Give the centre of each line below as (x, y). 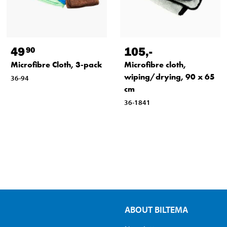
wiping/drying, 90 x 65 (169, 77)
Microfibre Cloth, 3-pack (56, 64)
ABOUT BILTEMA (156, 209)
